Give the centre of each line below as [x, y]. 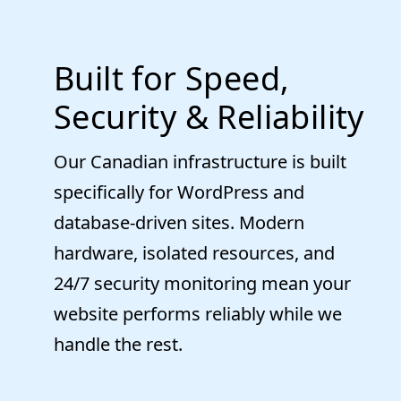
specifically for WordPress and [179, 192]
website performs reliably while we [198, 313]
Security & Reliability [209, 116]
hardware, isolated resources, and [194, 252]
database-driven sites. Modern [179, 222]
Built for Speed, [172, 78]
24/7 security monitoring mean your [202, 283]
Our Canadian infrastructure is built [200, 161]
